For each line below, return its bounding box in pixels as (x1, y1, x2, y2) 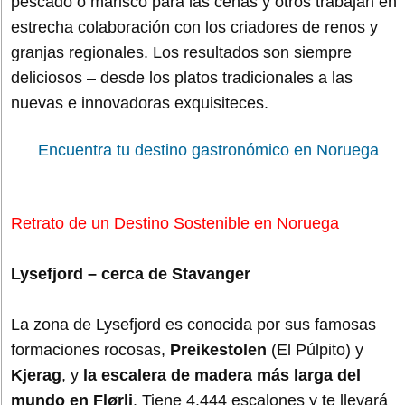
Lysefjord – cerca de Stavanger (11, 264, 250, 283)
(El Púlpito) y (267, 340, 363, 359)
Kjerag (11, 365, 61, 384)
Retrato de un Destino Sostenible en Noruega (11, 213, 339, 232)
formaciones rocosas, (11, 340, 170, 359)
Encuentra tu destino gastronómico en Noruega (37, 140, 379, 159)
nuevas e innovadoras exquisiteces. (11, 93, 268, 112)
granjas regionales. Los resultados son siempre (11, 42, 352, 61)
